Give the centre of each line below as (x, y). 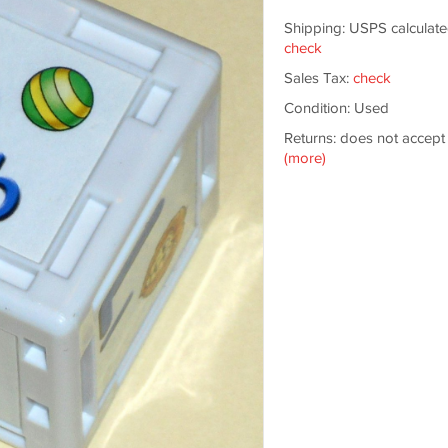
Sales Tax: (318, 78)
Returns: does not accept (364, 138)
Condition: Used (336, 108)
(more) (304, 158)
